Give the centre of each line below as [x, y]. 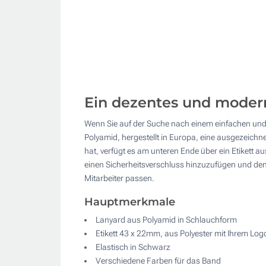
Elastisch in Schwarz [133, 247]
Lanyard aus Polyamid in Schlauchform [166, 220]
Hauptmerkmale [130, 202]
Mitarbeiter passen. [119, 178]
